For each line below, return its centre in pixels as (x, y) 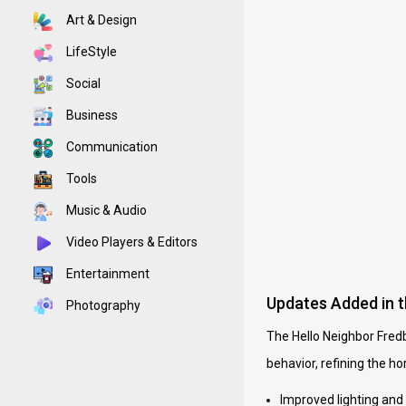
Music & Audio (105, 210)
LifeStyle (90, 52)
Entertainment (106, 274)
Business (91, 115)
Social (82, 83)
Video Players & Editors (130, 242)
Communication (111, 147)
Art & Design (100, 20)
